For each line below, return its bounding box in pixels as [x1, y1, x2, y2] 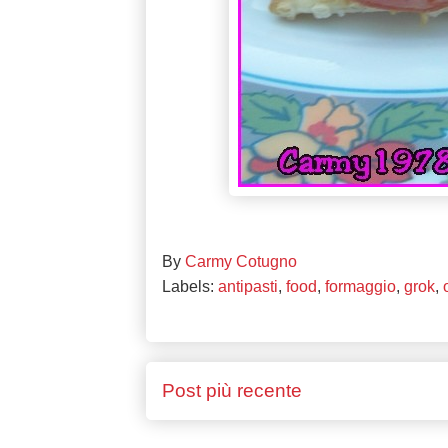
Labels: [161, 278, 218, 296]
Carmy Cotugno [184, 253, 297, 271]
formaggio [324, 278, 396, 296]
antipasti [217, 278, 278, 296]
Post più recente [161, 380, 302, 402]
